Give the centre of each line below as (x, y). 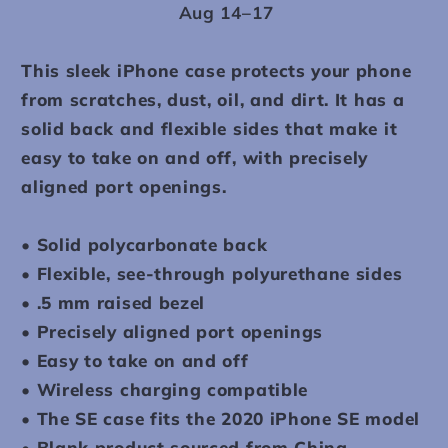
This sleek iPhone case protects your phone (216, 71)
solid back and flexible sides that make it (209, 129)
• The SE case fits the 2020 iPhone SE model (220, 419)
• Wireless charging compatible (164, 390)
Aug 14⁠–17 (226, 13)
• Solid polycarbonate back (144, 245)
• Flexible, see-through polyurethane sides (212, 274)
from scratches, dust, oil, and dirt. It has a (213, 100)
